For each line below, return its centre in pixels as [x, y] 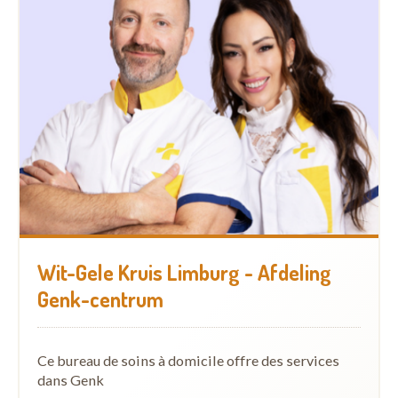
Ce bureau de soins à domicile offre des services [188, 361]
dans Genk [71, 380]
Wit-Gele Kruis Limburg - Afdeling [184, 273]
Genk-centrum [100, 299]
